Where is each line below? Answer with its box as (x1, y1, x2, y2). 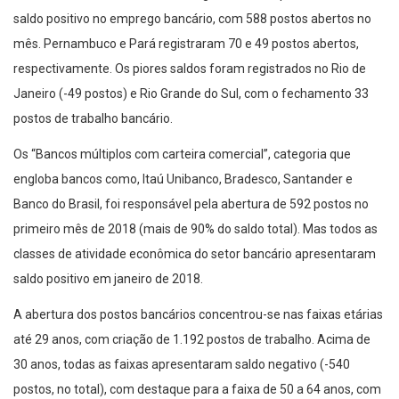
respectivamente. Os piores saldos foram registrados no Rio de (13, 61, 366, 76)
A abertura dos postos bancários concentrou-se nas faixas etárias (13, 306, 383, 322)
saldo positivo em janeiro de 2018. (13, 271, 203, 286)
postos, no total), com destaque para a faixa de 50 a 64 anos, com (13, 381, 381, 396)
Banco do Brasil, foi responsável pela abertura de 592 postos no (13, 196, 369, 211)
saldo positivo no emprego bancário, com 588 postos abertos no (13, 11, 371, 26)
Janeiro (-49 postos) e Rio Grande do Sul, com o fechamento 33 (13, 85, 369, 101)
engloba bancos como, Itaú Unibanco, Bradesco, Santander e (13, 171, 353, 186)
